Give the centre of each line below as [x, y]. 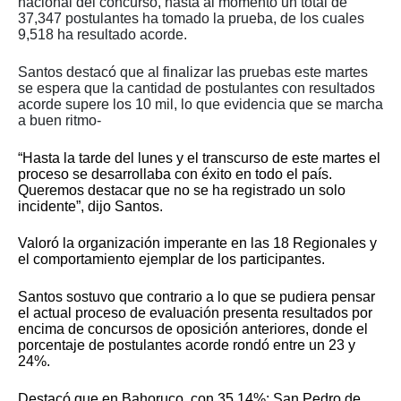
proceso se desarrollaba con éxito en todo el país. [175, 174]
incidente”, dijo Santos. [90, 206]
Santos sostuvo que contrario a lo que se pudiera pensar [196, 297]
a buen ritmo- [60, 120]
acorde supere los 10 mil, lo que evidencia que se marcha [200, 104]
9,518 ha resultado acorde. [102, 35]
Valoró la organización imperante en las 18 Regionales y [197, 243]
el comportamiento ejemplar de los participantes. [171, 260]
